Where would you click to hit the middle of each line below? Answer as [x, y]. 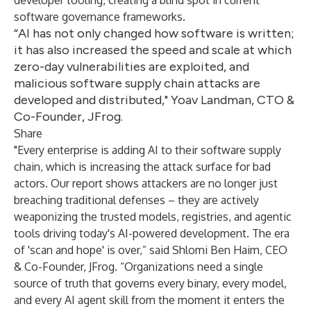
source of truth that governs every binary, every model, [150, 283]
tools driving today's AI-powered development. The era [152, 233]
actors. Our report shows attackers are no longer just [146, 183]
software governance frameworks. [100, 17]
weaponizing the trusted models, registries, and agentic [153, 217]
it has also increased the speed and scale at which [153, 50]
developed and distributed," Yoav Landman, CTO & [154, 100]
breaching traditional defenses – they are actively [136, 200]
